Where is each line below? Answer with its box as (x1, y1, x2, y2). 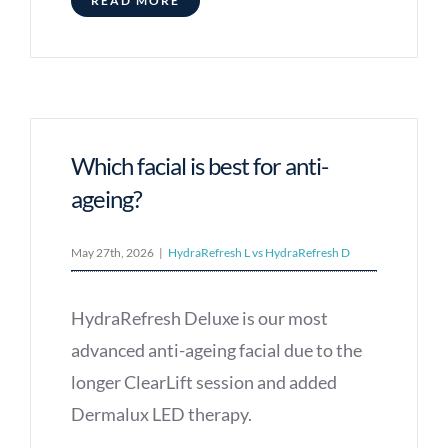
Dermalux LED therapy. (70, 403, 252, 426)
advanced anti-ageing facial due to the (70, 339, 362, 362)
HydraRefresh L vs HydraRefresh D (167, 245, 350, 261)
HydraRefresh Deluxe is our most (70, 307, 328, 330)
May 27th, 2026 (70, 245, 154, 261)
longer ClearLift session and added (70, 371, 337, 394)
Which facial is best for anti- (70, 151, 328, 181)
